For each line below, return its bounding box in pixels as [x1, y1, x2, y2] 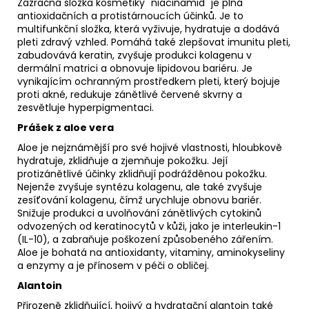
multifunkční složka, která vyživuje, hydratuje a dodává [17, 21, 279, 36]
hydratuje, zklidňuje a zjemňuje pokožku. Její [17, 153, 228, 168]
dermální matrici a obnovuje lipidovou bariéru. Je [17, 61, 252, 75]
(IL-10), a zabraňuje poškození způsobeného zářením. [17, 232, 273, 246]
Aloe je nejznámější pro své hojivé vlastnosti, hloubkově [17, 140, 282, 154]
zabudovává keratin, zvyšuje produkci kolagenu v [17, 48, 252, 62]
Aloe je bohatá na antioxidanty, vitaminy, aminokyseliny [17, 245, 285, 259]
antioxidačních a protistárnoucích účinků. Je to [17, 8, 243, 23]
